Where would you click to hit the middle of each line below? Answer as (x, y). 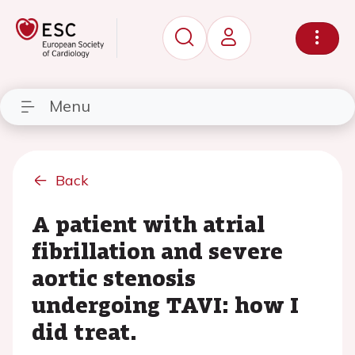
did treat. (84, 331)
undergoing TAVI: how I (165, 304)
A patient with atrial (148, 223)
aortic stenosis (114, 277)
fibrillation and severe (157, 250)
